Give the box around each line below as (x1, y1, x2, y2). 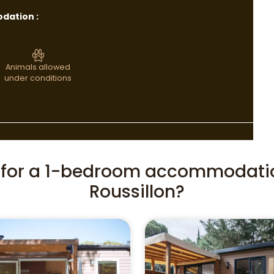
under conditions (4, 73, 72, 83)
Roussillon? (89, 180, 185, 204)
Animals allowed (6, 62, 70, 72)
